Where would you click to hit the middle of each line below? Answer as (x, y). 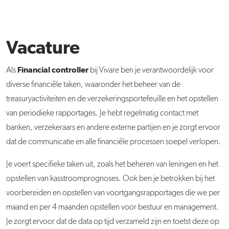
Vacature (43, 49)
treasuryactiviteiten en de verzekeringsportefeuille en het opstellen (112, 99)
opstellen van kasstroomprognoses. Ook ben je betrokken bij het (110, 179)
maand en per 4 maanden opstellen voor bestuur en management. (112, 208)
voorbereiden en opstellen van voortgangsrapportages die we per (113, 193)
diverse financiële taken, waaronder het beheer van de (93, 85)
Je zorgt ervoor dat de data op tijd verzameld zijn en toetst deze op (113, 222)
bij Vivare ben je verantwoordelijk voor (151, 71)
